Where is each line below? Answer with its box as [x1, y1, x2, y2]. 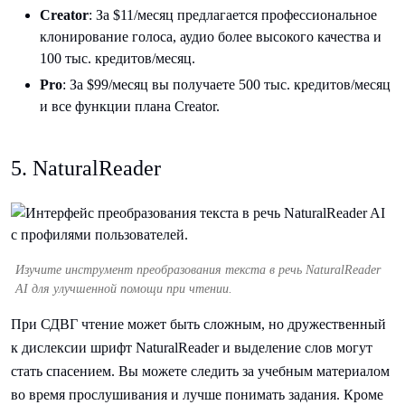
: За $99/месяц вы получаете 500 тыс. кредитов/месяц [62, 76, 391, 92]
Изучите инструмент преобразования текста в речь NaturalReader [15, 262, 381, 277]
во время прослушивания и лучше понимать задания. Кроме [11, 386, 383, 402]
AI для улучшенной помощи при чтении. [15, 281, 232, 296]
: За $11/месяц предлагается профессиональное [89, 6, 377, 23]
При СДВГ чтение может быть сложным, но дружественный [11, 316, 386, 332]
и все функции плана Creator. [40, 98, 220, 114]
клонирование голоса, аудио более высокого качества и [40, 28, 381, 44]
